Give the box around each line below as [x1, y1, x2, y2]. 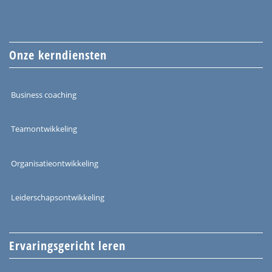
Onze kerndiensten [9, 47, 107, 64]
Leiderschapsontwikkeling [11, 192, 104, 203]
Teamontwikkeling [11, 123, 77, 135]
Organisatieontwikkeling [11, 157, 98, 169]
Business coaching [11, 89, 76, 100]
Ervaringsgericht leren [9, 237, 126, 254]
